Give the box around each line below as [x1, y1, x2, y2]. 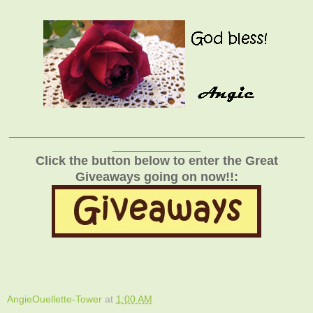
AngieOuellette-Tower [7, 293, 102, 305]
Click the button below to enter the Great [35, 153, 278, 168]
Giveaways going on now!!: [75, 169, 238, 184]
